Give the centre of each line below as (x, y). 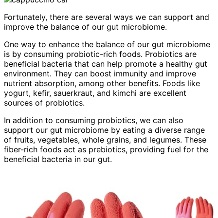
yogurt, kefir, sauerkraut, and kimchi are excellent (95, 93)
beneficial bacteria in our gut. (58, 159)
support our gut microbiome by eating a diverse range (104, 130)
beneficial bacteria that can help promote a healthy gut (106, 64)
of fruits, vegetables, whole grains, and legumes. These (105, 140)
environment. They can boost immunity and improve (100, 74)
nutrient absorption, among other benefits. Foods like (102, 83)
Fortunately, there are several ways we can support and (107, 17)
